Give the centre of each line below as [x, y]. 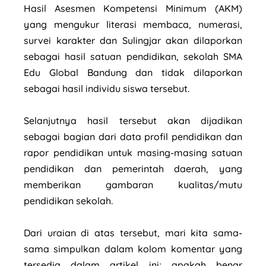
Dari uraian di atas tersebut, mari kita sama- [133, 232]
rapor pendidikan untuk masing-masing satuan [133, 152]
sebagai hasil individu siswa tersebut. [108, 88]
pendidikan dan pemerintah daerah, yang [133, 168]
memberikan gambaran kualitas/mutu [133, 184]
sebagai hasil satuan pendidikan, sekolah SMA [133, 56]
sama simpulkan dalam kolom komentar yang [133, 248]
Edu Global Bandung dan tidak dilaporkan [133, 72]
